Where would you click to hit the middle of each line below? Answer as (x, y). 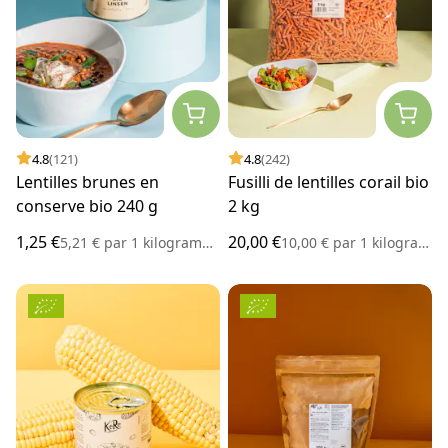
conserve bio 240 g (87, 205)
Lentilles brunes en (87, 181)
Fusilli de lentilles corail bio (328, 181)
